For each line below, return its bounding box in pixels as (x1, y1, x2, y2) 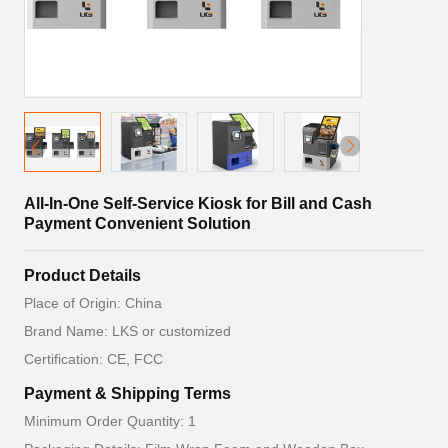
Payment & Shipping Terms (24, 385, 231, 402)
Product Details (24, 267, 141, 284)
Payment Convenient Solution (24, 215, 251, 232)
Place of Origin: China (24, 295, 162, 311)
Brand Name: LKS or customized (24, 323, 231, 339)
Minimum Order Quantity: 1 (24, 413, 196, 429)
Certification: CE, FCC (24, 351, 163, 367)
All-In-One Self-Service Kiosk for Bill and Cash (24, 195, 372, 212)
